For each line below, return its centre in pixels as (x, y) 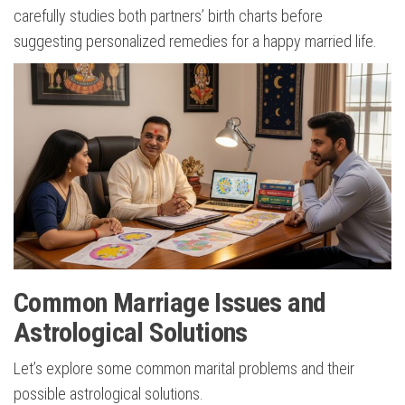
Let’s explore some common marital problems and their (184, 369)
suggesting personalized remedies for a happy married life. (195, 42)
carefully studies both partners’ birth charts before (168, 16)
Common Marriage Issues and (170, 303)
